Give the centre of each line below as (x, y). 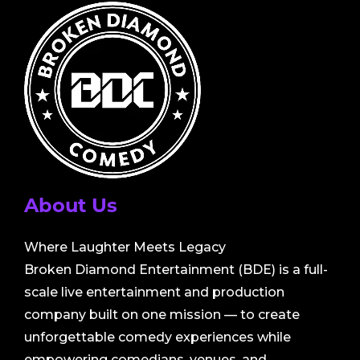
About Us (71, 205)
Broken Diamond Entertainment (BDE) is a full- (176, 269)
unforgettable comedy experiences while (157, 337)
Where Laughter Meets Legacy (125, 247)
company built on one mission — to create (162, 314)
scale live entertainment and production (154, 292)
